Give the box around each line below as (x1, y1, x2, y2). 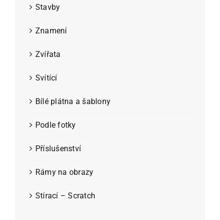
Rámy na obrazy (35, 167, 94, 177)
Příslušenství (35, 143, 82, 153)
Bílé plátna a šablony (35, 96, 111, 106)
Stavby (35, 2, 60, 12)
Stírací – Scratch (35, 191, 96, 200)
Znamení (35, 26, 67, 35)
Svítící (35, 73, 57, 82)
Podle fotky (35, 120, 76, 130)
